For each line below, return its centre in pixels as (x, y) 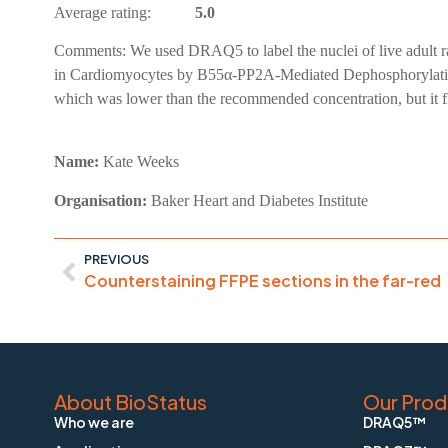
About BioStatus (130, 402)
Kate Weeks (140, 161)
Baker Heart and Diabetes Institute (259, 200)
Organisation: (102, 200)
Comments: (91, 51)
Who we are (93, 422)
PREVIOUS (116, 259)
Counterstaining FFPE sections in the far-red (262, 281)
